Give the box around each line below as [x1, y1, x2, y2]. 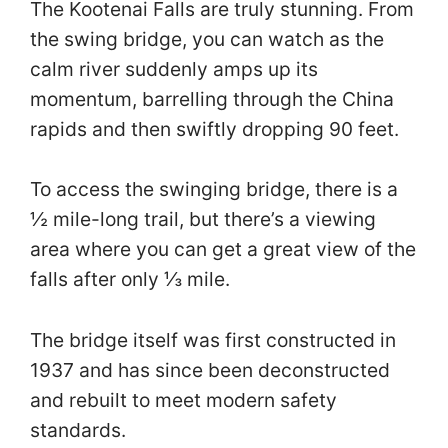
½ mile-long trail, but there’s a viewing [30, 207, 376, 232]
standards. [30, 418, 131, 443]
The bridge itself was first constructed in [30, 328, 396, 353]
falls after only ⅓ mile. [30, 267, 230, 292]
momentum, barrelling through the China [30, 86, 394, 111]
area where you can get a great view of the [30, 237, 416, 262]
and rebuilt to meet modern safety [30, 388, 337, 413]
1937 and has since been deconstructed [30, 358, 390, 383]
